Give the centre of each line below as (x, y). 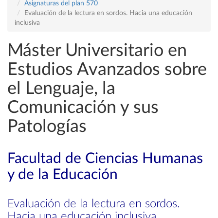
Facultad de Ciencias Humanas (105, 159)
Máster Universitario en (97, 51)
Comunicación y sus (83, 108)
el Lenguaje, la (61, 89)
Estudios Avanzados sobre (107, 70)
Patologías (47, 127)
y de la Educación (63, 175)
